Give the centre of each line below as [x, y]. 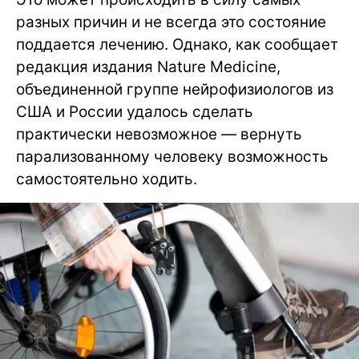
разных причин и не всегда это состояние [171, 22]
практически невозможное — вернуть [159, 134]
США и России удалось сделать [135, 112]
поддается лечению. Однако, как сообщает [177, 44]
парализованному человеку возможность [172, 157]
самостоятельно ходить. [107, 179]
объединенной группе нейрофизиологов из [175, 89]
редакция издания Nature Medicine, [148, 67]
